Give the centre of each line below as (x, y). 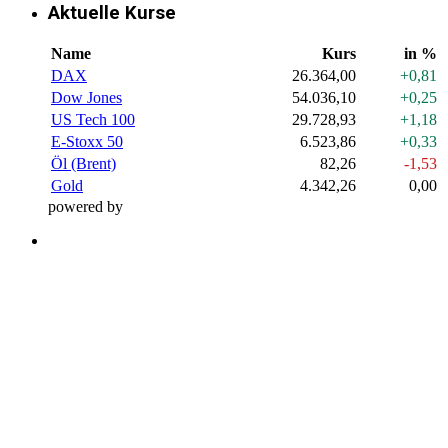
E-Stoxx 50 (87, 142)
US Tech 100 (93, 120)
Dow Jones (86, 98)
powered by (87, 207)
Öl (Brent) (83, 164)
